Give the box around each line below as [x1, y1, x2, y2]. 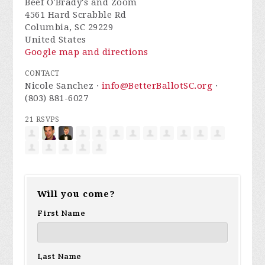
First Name [37, 207, 85, 218]
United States [25, 34, 86, 45]
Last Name [37, 250, 82, 261]
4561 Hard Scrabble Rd [25, 9, 127, 20]
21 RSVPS [25, 115, 60, 124]
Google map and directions [25, 46, 148, 57]
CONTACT [25, 69, 60, 77]
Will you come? [37, 188, 116, 199]
